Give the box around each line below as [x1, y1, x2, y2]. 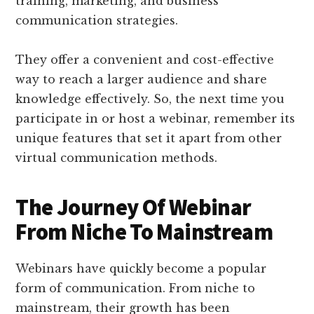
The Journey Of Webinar [15, 193, 252, 221]
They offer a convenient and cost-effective [15, 52, 275, 67]
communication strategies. [15, 13, 179, 27]
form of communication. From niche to [15, 280, 256, 295]
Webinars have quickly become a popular [15, 261, 267, 275]
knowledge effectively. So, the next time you [15, 91, 285, 106]
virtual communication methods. [15, 150, 218, 165]
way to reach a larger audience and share [15, 71, 268, 86]
